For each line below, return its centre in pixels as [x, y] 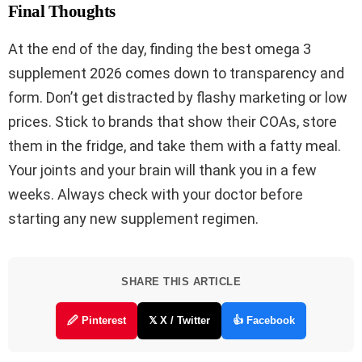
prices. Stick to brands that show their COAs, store [173, 122]
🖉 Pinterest [97, 321]
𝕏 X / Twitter [179, 321]
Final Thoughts [62, 12]
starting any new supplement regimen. [133, 219]
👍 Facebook [264, 321]
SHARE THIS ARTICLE [181, 282]
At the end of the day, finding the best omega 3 [160, 49]
